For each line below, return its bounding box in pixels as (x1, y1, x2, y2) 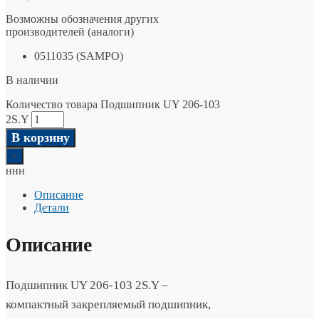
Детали (34, 202, 69, 214)
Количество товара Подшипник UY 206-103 (6, 98, 220, 111)
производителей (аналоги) (6, 26, 134, 38)
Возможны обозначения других (6, 13, 159, 26)
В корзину (11, 130, 70, 145)
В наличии (6, 74, 58, 87)
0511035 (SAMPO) (34, 50, 123, 63)
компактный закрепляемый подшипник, (6, 297, 211, 311)
